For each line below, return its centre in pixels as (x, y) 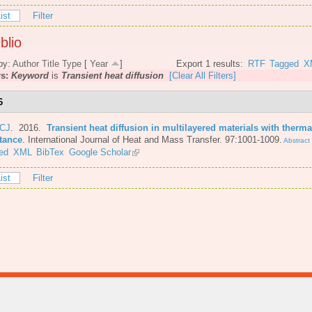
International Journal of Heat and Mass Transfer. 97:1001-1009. (155, 139)
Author (26, 64)
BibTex (50, 152)
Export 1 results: (210, 64)
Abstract (296, 140)
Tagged (284, 64)
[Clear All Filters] (203, 76)
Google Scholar (100, 152)
